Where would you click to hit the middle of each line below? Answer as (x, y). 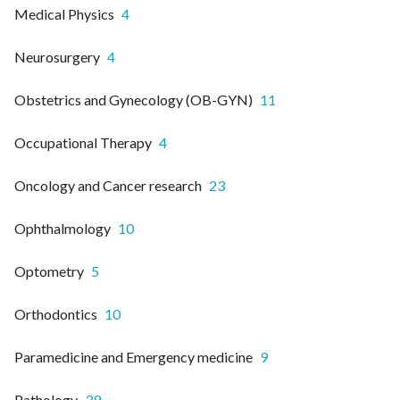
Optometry (49, 271)
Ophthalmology (62, 228)
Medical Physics (64, 13)
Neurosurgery (57, 56)
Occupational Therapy (83, 142)
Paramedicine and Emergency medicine (133, 356)
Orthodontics (56, 313)
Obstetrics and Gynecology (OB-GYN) (133, 99)
